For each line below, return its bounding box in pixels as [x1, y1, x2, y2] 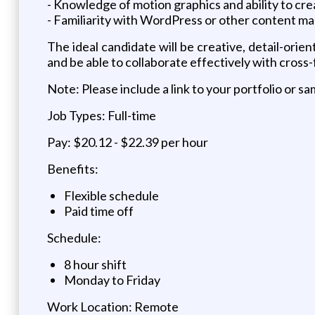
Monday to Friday [63, 271, 160, 288]
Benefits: [46, 160, 98, 176]
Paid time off [63, 202, 134, 219]
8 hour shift [63, 256, 127, 272]
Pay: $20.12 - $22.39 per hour [46, 134, 208, 150]
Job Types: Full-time [46, 107, 156, 123]
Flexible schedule [63, 187, 159, 203]
